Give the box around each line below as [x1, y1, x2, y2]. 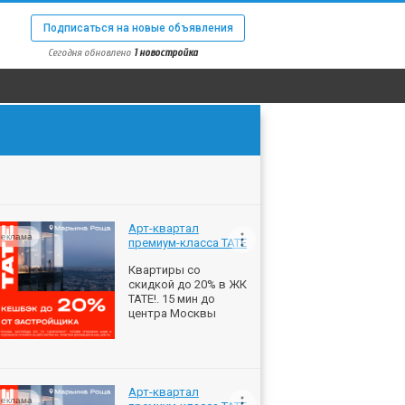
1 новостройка [134, 46, 198, 59]
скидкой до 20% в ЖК [128, 277, 247, 291]
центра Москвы [128, 306, 216, 320]
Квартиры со [128, 262, 201, 277]
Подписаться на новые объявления [42, 22, 233, 34]
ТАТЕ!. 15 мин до [128, 291, 215, 306]
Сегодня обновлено [48, 46, 134, 59]
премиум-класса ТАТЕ [128, 235, 247, 250]
